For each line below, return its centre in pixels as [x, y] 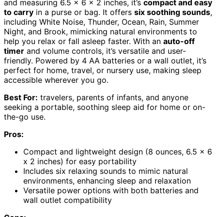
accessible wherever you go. [56, 80]
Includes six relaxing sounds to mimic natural [106, 171]
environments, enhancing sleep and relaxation [107, 180]
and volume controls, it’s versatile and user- [105, 51]
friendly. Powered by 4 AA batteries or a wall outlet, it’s [105, 60]
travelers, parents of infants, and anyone [113, 97]
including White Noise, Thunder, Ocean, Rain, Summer [101, 22]
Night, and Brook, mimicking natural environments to [101, 31]
